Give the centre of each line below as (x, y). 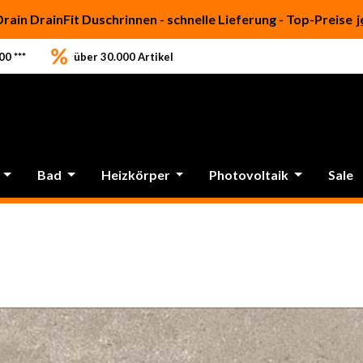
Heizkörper (135, 175)
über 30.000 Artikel (123, 56)
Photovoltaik (249, 175)
